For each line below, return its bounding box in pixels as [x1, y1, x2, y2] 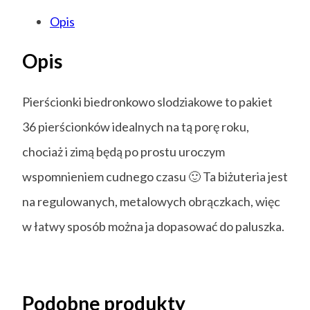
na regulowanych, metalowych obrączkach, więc [22, 193, 280, 209]
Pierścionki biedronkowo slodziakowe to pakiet [22, 93, 273, 109]
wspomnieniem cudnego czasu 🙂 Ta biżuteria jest [22, 168, 288, 184]
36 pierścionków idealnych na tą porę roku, [22, 118, 249, 134]
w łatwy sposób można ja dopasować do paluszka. [22, 218, 284, 234]
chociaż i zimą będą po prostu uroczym [22, 143, 225, 159]
